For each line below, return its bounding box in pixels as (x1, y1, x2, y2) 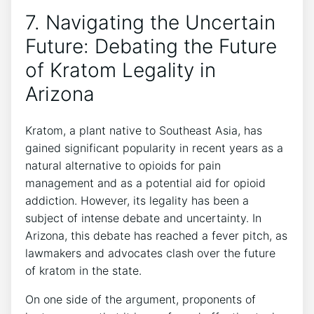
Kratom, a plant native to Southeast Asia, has (25, 123, 262, 138)
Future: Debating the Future (25, 34, 277, 59)
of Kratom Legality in (25, 58, 216, 83)
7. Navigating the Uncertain (25, 11, 275, 35)
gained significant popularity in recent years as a (25, 141, 283, 156)
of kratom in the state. (25, 264, 142, 278)
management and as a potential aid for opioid (25, 176, 266, 191)
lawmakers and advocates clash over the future (25, 246, 275, 261)
